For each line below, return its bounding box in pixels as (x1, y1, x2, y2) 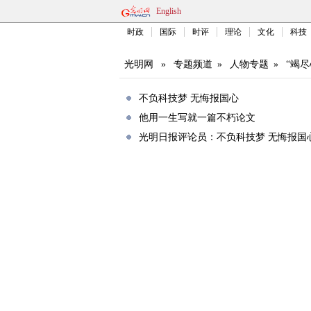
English (156, 6, 181, 16)
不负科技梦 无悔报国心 (139, 93, 239, 103)
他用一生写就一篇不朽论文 (139, 112, 255, 123)
